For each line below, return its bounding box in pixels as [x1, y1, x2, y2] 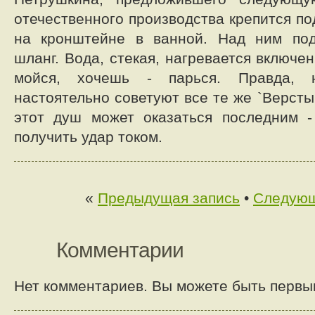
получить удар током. [14, 129, 162, 145]
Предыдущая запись [98, 190, 240, 206]
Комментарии [56, 238, 184, 262]
